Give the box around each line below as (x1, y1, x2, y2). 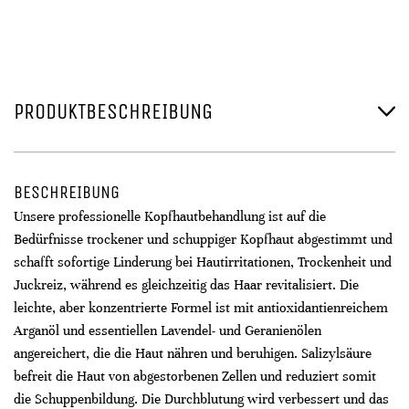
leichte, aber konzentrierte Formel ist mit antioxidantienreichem (14, 299, 388, 316)
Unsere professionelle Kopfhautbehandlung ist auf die (14, 208, 326, 225)
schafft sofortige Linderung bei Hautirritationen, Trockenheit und (14, 254, 392, 270)
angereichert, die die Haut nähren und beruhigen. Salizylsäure (14, 345, 372, 362)
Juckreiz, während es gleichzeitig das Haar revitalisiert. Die (14, 277, 359, 293)
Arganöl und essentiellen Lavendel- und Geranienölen (14, 322, 321, 339)
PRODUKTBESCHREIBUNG (14, 99, 213, 124)
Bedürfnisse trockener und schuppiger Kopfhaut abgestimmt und (14, 231, 393, 247)
